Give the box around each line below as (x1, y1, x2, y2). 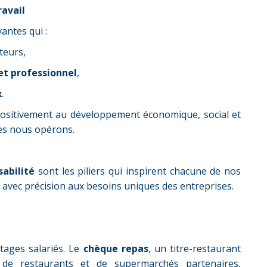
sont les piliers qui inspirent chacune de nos (35, 164, 241, 178)
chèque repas (83, 242, 148, 255)
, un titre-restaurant (148, 242, 241, 255)
